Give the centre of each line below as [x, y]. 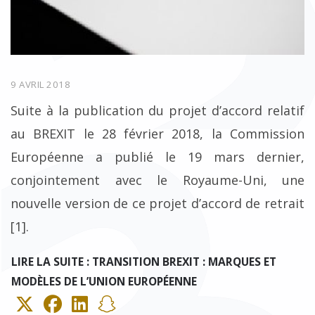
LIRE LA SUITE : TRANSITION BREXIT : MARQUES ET [144, 261]
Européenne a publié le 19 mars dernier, [157, 156]
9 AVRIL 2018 [40, 84]
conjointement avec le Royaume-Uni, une [157, 180]
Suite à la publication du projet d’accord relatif [157, 110]
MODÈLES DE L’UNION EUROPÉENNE [104, 281]
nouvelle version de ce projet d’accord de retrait [157, 203]
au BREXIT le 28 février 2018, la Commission [157, 133]
